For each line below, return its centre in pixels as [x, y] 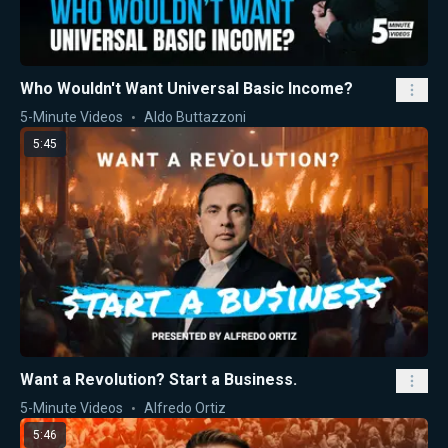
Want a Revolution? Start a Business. [158, 379]
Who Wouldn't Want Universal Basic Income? [186, 88]
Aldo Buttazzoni [195, 117]
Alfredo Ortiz [185, 407]
